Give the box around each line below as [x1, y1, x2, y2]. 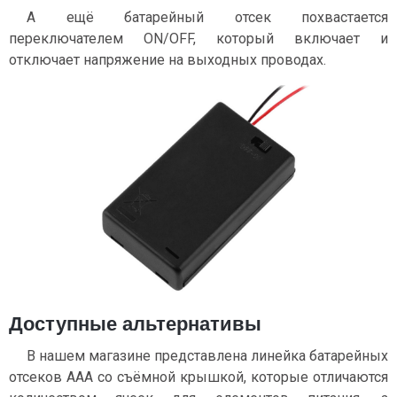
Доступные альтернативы [9, 313, 261, 336]
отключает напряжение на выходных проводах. [9, 51, 326, 69]
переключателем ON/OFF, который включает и [9, 30, 388, 48]
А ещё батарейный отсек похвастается [27, 9, 388, 27]
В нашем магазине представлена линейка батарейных [27, 347, 388, 365]
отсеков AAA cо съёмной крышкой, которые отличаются [9, 369, 388, 386]
